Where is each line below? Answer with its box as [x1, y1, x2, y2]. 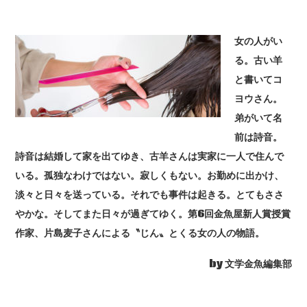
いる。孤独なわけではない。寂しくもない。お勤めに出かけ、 [15, 169, 284, 182]
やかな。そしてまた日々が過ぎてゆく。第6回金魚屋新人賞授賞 [15, 207, 291, 221]
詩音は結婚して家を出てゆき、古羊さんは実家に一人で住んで [15, 149, 284, 163]
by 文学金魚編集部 [208, 257, 292, 271]
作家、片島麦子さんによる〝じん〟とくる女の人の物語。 [15, 226, 265, 240]
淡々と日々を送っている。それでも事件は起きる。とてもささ [15, 188, 284, 201]
